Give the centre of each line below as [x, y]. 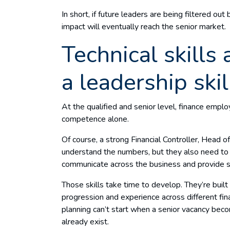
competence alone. [97, 119]
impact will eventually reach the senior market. [145, 26]
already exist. [86, 222]
